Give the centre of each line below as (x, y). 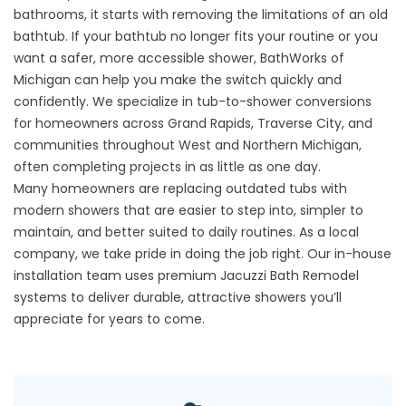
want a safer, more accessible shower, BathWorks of (179, 58)
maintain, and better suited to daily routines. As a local (186, 232)
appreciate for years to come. (109, 319)
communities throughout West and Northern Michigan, (188, 145)
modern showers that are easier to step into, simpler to (188, 210)
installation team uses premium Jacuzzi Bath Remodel (186, 275)
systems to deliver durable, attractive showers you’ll (178, 297)
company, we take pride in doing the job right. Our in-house (203, 254)
